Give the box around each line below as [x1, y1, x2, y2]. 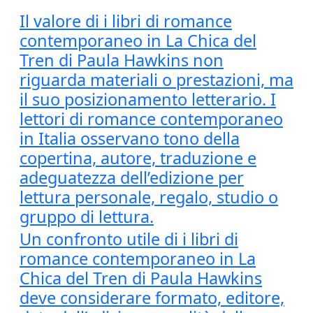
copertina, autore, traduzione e [20, 147, 256, 169]
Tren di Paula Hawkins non [20, 49, 224, 71]
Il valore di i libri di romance [20, 10, 232, 32]
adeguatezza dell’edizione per [20, 166, 244, 189]
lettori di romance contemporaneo [20, 108, 283, 130]
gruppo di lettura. [20, 205, 154, 228]
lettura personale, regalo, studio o [20, 186, 278, 208]
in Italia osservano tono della [20, 127, 240, 150]
